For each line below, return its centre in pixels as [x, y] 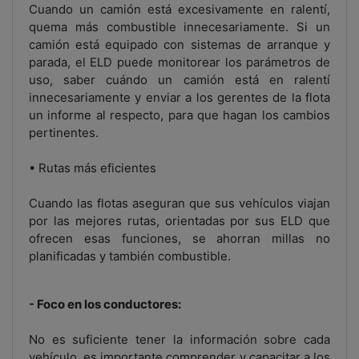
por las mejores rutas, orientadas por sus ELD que [179, 221]
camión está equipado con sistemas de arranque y [179, 45]
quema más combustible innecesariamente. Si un [179, 27]
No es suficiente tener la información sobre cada [179, 340]
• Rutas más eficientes [93, 168]
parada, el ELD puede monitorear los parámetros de [179, 63]
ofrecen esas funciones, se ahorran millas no [179, 239]
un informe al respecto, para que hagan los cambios [179, 115]
